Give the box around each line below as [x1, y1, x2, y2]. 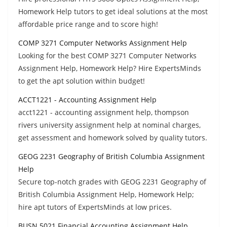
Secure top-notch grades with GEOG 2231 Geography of [18, 176, 206, 186]
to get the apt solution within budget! [18, 75, 145, 86]
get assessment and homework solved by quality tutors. [18, 132, 207, 142]
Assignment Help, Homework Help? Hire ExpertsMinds [18, 63, 201, 73]
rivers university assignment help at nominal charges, [18, 120, 201, 130]
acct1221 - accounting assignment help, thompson [18, 107, 189, 117]
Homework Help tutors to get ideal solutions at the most [18, 6, 208, 16]
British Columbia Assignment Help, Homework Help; [18, 189, 194, 199]
